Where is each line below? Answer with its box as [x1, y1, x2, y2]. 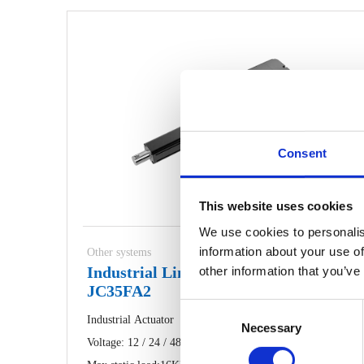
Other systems [87, 245, 151, 258]
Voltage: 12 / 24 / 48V [87, 336, 189, 349]
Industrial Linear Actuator [87, 262, 275, 281]
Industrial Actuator [87, 313, 174, 326]
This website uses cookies [198, 198, 353, 213]
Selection [180, 320, 229, 335]
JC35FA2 [87, 281, 151, 300]
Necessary [241, 320, 301, 335]
